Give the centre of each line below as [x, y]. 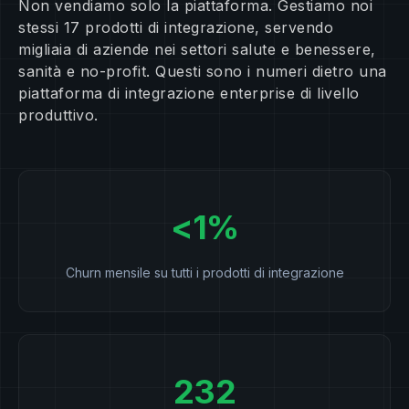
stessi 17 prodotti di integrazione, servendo [176, 28]
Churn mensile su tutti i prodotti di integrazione [204, 273]
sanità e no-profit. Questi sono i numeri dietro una [203, 72]
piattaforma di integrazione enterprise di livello [189, 94]
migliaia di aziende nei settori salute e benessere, [197, 50]
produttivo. [58, 115]
